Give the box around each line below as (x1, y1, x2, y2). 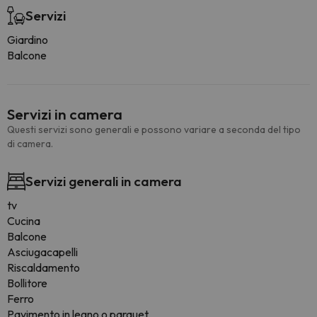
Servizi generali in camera (25, 173, 182, 190)
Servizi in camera (7, 105, 122, 123)
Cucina (7, 214, 40, 228)
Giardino (7, 33, 48, 47)
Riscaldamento (7, 260, 80, 275)
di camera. (7, 137, 53, 150)
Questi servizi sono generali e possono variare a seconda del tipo (7, 123, 301, 136)
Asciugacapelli (7, 245, 78, 259)
